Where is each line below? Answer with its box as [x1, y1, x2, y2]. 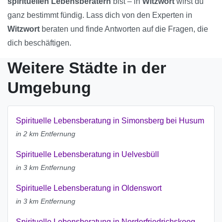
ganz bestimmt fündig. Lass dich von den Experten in [7, 11, 192, 20]
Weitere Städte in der [7, 59, 166, 77]
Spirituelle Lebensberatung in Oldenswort [16, 184, 162, 193]
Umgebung [7, 79, 91, 97]
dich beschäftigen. [7, 39, 71, 48]
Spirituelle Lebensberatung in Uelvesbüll [16, 150, 159, 159]
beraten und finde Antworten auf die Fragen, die [40, 25, 208, 34]
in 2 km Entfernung [16, 130, 75, 138]
